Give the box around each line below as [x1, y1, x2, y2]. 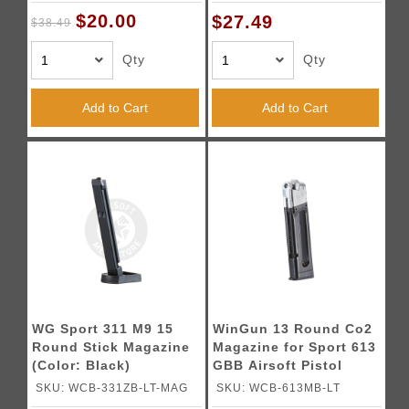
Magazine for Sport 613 [212, 340, 376, 354]
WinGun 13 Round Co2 [212, 321, 372, 336]
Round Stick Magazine [32, 340, 191, 354]
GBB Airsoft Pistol [212, 358, 342, 372]
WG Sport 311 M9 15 [32, 321, 174, 336]
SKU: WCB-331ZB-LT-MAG [36, 382, 189, 393]
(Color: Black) [32, 358, 131, 372]
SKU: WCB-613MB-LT [215, 382, 341, 393]
